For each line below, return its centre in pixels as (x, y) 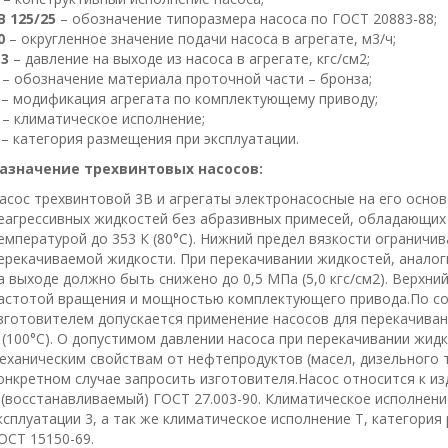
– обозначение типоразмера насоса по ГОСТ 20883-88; (246, 18)
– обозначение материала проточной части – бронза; (187, 78)
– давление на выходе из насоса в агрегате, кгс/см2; (189, 58)
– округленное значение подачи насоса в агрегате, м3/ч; (202, 38)
